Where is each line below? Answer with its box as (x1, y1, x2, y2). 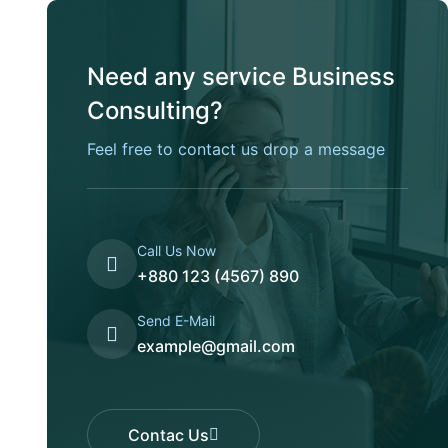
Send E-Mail (137, 312, 215, 329)
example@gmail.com (137, 336, 295, 356)
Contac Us (128, 425, 209, 445)
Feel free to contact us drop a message (87, 139, 385, 159)
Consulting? (87, 96, 223, 125)
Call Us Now (137, 242, 216, 259)
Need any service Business (87, 62, 395, 91)
